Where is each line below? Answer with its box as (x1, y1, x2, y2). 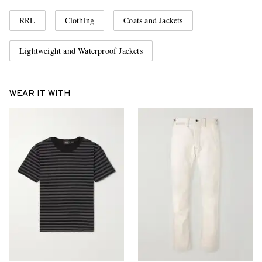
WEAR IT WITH (9, 91, 71, 98)
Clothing (64, 15, 95, 26)
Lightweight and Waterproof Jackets (19, 45, 143, 57)
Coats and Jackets (123, 15, 183, 26)
